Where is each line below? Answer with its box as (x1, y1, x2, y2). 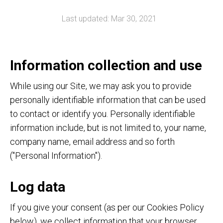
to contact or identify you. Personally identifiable (10, 109, 195, 119)
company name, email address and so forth (10, 136, 175, 147)
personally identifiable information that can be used (10, 95, 206, 105)
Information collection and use (10, 57, 202, 74)
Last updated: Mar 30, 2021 (61, 14, 157, 23)
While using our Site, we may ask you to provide (10, 81, 192, 91)
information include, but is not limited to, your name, (10, 122, 206, 133)
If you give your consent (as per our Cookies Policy (10, 202, 204, 213)
